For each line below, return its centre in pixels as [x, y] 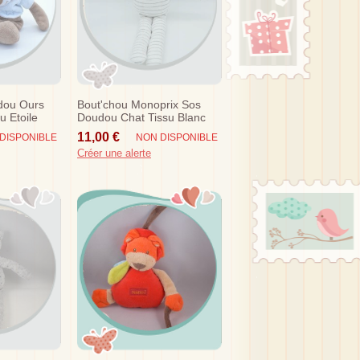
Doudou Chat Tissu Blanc [141, 117]
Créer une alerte [114, 153]
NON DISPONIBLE [177, 138]
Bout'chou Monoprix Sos [139, 104]
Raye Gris [102, 130]
